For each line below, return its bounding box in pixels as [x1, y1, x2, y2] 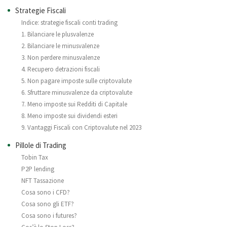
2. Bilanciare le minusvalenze [21, 42, 99, 51]
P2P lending [21, 165, 54, 174]
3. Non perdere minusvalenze [21, 53, 100, 62]
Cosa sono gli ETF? [21, 200, 74, 209]
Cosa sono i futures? [21, 211, 77, 220]
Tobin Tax [21, 153, 48, 162]
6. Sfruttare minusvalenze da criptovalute [21, 88, 132, 97]
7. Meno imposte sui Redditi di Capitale [21, 100, 127, 109]
